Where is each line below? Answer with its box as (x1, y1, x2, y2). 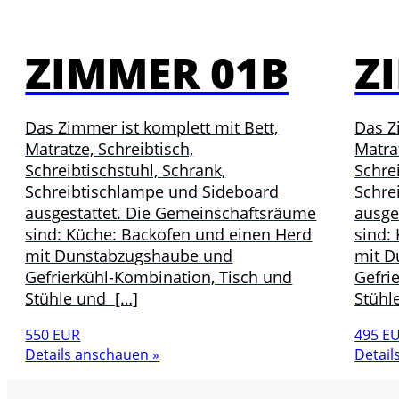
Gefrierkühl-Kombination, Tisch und (25, 266, 293, 289)
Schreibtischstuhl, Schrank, (25, 159, 226, 182)
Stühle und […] (25, 288, 139, 310)
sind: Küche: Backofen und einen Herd (25, 224, 313, 246)
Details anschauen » (25, 344, 160, 364)
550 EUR (25, 324, 81, 345)
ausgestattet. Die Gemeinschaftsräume (25, 202, 317, 224)
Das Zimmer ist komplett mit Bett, (25, 117, 279, 139)
